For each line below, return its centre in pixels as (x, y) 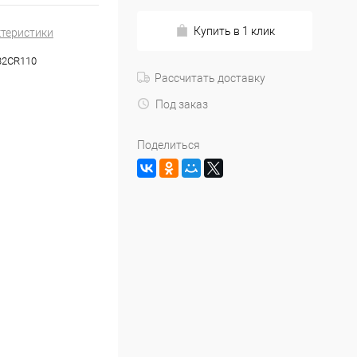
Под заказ (182, 104)
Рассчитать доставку (210, 78)
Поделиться (169, 145)
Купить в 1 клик (234, 31)
